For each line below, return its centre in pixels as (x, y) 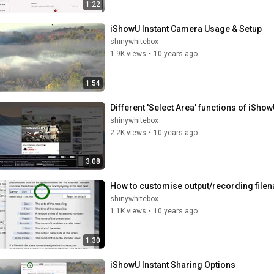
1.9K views (128, 54)
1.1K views (128, 211)
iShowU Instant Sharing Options (173, 265)
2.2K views (128, 132)
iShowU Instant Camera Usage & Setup (186, 29)
